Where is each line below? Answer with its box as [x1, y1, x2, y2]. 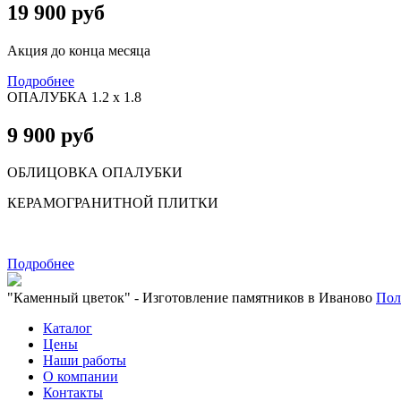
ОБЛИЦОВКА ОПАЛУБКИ [7, 165, 183, 181]
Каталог [43, 320, 92, 337]
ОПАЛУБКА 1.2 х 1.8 [7, 89, 145, 105]
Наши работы [43, 353, 126, 369]
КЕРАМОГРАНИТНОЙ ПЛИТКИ [7, 195, 218, 211]
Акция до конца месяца [7, 42, 150, 58]
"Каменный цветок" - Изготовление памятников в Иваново [7, 290, 376, 306]
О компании [43, 369, 118, 385]
